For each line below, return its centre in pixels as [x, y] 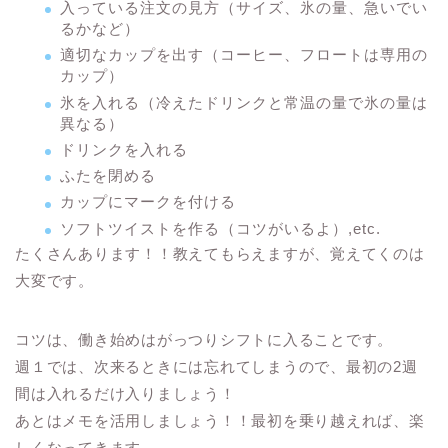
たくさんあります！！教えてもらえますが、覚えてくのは [220, 253]
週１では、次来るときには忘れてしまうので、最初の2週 [216, 366]
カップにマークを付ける [148, 202]
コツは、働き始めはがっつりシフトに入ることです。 [204, 339]
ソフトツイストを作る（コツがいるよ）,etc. [220, 228]
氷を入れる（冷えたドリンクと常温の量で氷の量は [244, 102]
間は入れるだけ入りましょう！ [125, 393]
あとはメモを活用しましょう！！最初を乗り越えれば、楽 [220, 420]
